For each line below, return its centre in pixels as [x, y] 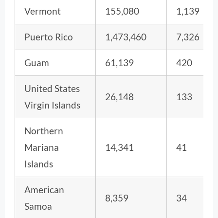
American [44, 189]
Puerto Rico [49, 36]
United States [52, 88]
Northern [44, 130]
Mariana [42, 147]
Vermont [43, 11]
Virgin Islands [52, 105]
